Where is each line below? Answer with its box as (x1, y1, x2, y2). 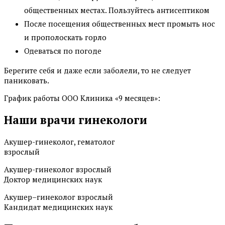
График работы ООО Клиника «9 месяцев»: (4, 93, 160, 103)
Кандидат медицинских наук (4, 201, 113, 212)
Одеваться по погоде (24, 46, 101, 56)
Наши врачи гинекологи (4, 112, 147, 127)
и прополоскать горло (24, 32, 106, 43)
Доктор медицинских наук (4, 174, 102, 184)
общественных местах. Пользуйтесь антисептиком (24, 5, 209, 16)
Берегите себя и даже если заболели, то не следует (4, 65, 191, 76)
